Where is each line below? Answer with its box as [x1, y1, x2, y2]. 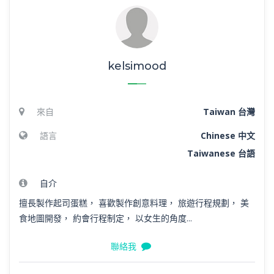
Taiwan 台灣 [203, 105, 255, 117]
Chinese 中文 [201, 129, 255, 141]
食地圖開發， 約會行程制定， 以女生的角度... [19, 212, 192, 224]
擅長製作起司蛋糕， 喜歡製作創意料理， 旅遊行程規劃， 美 [19, 196, 249, 209]
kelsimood [108, 59, 166, 73]
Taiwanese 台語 [187, 147, 255, 159]
